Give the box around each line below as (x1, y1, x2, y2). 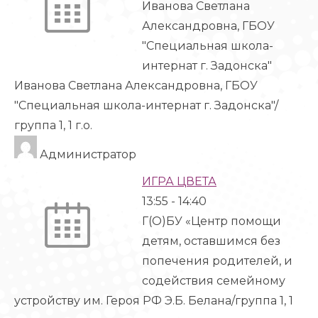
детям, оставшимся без (142, 234, 280, 248)
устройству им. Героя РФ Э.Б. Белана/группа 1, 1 (14, 294, 293, 307)
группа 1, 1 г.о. (14, 119, 92, 132)
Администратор (37, 148, 136, 161)
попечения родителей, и (142, 254, 292, 268)
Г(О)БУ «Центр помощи (142, 214, 281, 228)
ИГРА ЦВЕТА (142, 175, 216, 188)
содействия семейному (142, 274, 285, 287)
